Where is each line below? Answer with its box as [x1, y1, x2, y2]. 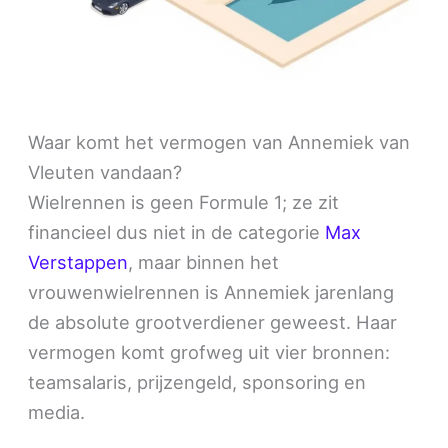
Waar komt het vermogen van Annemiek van [28, 130, 411, 153]
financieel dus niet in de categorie [28, 220, 326, 243]
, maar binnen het [128, 250, 280, 273]
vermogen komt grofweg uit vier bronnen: [28, 340, 391, 363]
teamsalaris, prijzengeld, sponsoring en [28, 370, 367, 393]
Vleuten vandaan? [28, 160, 183, 183]
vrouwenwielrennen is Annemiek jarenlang [28, 280, 395, 303]
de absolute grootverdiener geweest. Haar [28, 310, 398, 333]
